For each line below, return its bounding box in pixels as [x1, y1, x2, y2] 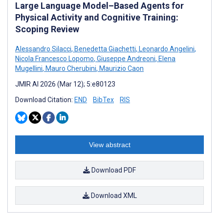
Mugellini [15, 64, 43, 72]
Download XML [89, 191, 137, 199]
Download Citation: [15, 95, 74, 104]
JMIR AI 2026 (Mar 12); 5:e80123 [15, 80, 115, 88]
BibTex [93, 95, 114, 104]
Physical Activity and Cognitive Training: [15, 12, 178, 22]
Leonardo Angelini [137, 44, 195, 53]
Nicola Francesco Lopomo [15, 54, 94, 63]
